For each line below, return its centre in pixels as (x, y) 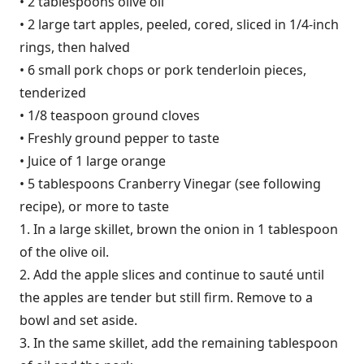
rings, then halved (75, 47)
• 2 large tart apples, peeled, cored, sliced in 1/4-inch (179, 24)
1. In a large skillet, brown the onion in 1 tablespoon (179, 229)
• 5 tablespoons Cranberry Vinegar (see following (170, 184)
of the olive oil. (64, 252)
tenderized (53, 93)
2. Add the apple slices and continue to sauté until (172, 275)
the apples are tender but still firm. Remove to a (166, 297)
